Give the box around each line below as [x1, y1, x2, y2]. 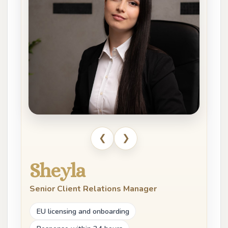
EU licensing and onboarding [36, 206, 129, 216]
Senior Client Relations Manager [30, 183, 157, 194]
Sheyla [30, 159, 85, 182]
